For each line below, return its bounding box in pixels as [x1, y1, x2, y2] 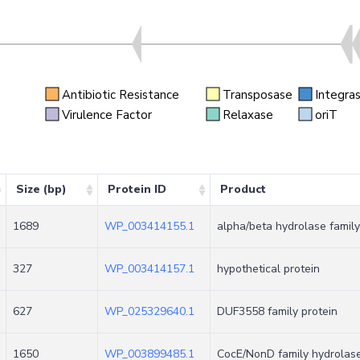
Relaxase [223, 106, 273, 123]
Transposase [223, 86, 292, 103]
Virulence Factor [61, 106, 152, 123]
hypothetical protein [217, 261, 320, 276]
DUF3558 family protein [217, 304, 337, 319]
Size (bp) [16, 182, 67, 197]
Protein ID [108, 182, 166, 197]
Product [220, 182, 266, 197]
